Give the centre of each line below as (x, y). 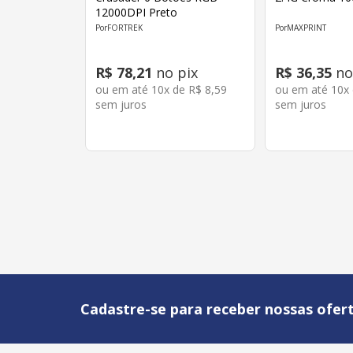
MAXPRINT (307, 28)
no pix (175, 73)
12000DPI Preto (137, 12)
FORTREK (125, 28)
